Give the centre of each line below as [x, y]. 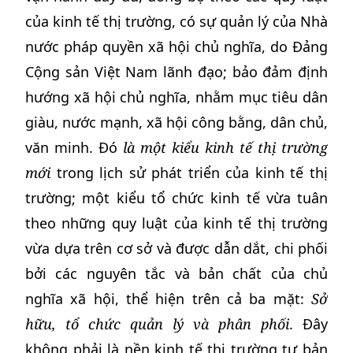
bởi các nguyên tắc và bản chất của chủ [176, 273]
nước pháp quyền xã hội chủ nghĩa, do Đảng [176, 46]
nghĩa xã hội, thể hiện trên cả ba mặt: [168, 299]
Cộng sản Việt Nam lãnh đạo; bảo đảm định [176, 72]
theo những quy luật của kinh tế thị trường [176, 223]
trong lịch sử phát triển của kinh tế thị [189, 173]
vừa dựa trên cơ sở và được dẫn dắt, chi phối [176, 248]
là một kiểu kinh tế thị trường [225, 147]
